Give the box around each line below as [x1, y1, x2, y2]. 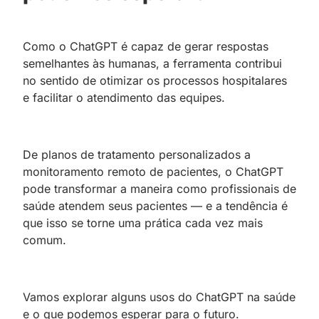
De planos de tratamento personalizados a [23, 147, 251, 162]
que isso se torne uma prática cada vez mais [23, 215, 263, 230]
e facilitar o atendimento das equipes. [23, 90, 225, 105]
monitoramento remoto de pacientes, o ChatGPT [23, 164, 283, 179]
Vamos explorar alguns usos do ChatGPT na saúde [23, 289, 296, 304]
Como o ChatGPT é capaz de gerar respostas [23, 38, 268, 53]
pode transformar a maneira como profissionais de [23, 181, 296, 196]
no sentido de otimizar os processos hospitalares [23, 73, 287, 88]
